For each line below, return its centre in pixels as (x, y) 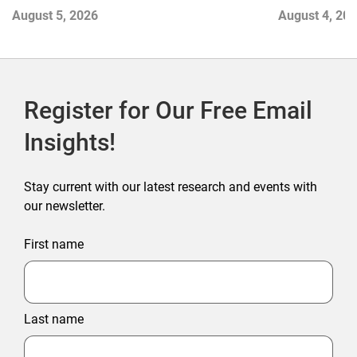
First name (54, 245)
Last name (54, 320)
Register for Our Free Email (168, 111)
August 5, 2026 (55, 16)
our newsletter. (65, 206)
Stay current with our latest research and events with (171, 187)
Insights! (70, 143)
